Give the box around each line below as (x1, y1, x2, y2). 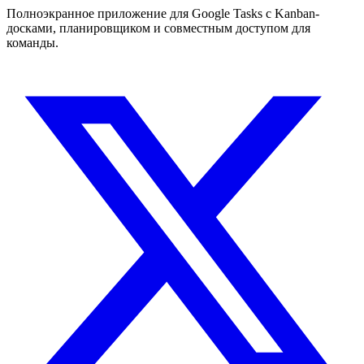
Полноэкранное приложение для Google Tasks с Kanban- (6, 6, 319, 21)
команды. (6, 36, 58, 50)
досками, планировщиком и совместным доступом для (6, 21, 310, 36)
